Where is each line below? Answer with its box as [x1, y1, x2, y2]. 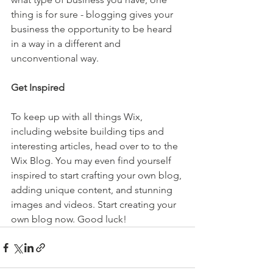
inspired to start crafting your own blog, [11, 169, 184, 182]
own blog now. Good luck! [11, 213, 127, 225]
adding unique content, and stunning [11, 184, 175, 196]
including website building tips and [11, 126, 166, 138]
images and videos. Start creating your [11, 199, 179, 211]
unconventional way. [11, 52, 104, 65]
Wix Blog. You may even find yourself [11, 155, 174, 167]
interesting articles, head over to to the [11, 140, 180, 152]
